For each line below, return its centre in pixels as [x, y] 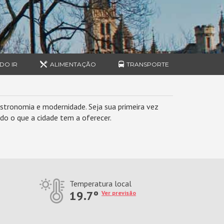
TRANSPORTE [147, 64]
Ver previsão [119, 193]
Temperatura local [101, 183]
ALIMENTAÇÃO [73, 64]
